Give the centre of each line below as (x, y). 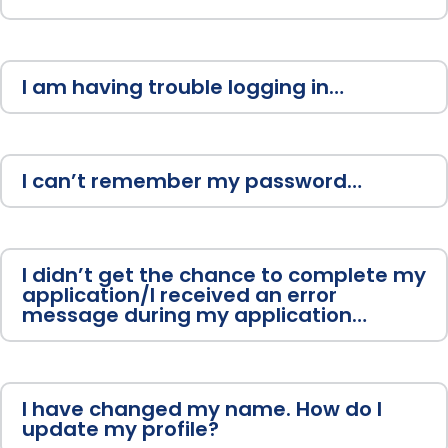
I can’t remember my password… (192, 181)
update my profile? (120, 429)
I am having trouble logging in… (183, 87)
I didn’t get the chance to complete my (224, 275)
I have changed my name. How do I (202, 409)
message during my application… (194, 315)
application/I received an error (179, 295)
